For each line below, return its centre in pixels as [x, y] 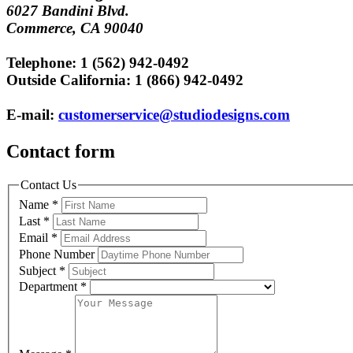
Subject [39, 270]
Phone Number [58, 254]
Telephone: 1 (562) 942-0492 [98, 62]
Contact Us [48, 185]
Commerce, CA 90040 [75, 28]
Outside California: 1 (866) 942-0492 [125, 80]
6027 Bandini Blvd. [68, 10]
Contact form [61, 152]
